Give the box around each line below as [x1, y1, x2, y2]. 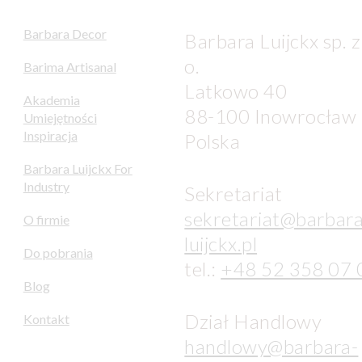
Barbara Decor [23, 25, 107, 41]
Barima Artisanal [23, 58, 116, 74]
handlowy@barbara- [184, 334, 359, 358]
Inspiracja [23, 127, 78, 143]
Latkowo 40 [184, 78, 288, 103]
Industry [23, 178, 69, 194]
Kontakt [23, 310, 69, 326]
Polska [184, 128, 241, 153]
